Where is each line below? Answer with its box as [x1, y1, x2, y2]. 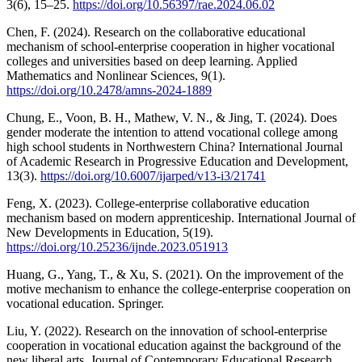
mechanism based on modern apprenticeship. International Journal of [6, 210, 356, 225]
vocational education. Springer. [6, 296, 164, 310]
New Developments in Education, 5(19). [6, 225, 213, 239]
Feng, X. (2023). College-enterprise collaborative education [6, 196, 309, 210]
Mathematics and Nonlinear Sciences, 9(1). [6, 68, 225, 82]
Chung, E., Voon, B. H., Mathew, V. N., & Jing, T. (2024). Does [6, 110, 337, 124]
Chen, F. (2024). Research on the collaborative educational [6, 24, 305, 39]
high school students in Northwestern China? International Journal [6, 139, 343, 154]
